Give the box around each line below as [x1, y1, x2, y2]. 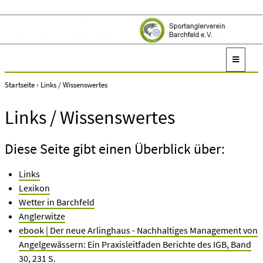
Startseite [5, 80, 35, 89]
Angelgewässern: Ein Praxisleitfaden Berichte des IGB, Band [19, 238, 251, 250]
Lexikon [19, 182, 50, 194]
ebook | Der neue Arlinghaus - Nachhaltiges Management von [19, 224, 258, 236]
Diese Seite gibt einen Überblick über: [5, 140, 225, 158]
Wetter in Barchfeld [19, 196, 95, 208]
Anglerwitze [19, 210, 65, 222]
